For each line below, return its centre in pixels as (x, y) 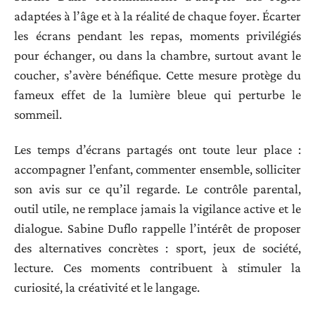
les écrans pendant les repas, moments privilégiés (157, 35)
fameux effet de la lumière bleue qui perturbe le (157, 94)
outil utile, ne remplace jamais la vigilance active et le (157, 209)
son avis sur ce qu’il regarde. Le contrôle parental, (157, 189)
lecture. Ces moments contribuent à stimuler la (157, 268)
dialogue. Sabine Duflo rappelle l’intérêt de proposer (157, 229)
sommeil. (38, 114)
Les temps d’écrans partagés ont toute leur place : (157, 150)
